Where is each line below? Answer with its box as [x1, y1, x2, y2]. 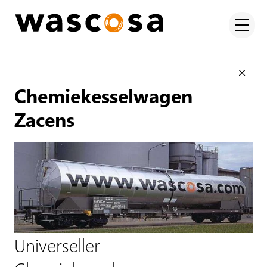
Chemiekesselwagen [14, 82, 193, 108]
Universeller [14, 232, 100, 257]
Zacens [14, 105, 74, 132]
